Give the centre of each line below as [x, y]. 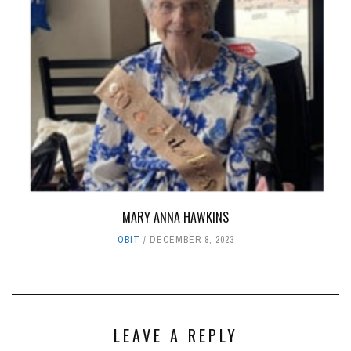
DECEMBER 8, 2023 [192, 239]
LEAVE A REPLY [175, 335]
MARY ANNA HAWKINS [175, 217]
